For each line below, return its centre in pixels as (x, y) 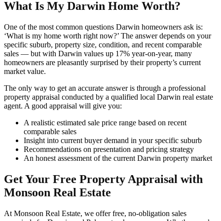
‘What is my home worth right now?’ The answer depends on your (108, 36)
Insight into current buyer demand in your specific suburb (113, 141)
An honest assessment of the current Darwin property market (118, 158)
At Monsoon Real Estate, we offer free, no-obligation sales (95, 213)
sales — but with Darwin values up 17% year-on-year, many (98, 54)
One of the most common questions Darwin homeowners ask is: (103, 27)
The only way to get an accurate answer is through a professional (105, 88)
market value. (25, 72)
